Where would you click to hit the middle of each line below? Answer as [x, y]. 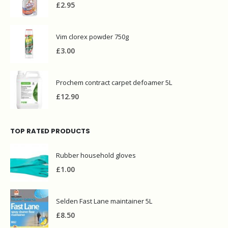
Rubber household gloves [96, 141]
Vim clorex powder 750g [92, 23]
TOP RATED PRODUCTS [50, 117]
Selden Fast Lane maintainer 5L [104, 187]
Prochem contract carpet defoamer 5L [114, 68]
